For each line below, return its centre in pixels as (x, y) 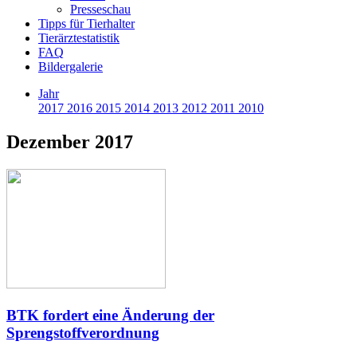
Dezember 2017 (70, 141)
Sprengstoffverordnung (83, 332)
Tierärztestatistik (79, 38)
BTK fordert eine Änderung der (110, 315)
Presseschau (100, 9)
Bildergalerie (71, 67)
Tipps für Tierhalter (86, 24)
